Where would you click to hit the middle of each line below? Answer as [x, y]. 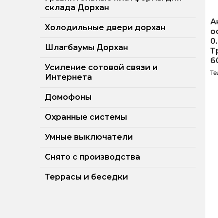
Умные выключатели [89, 137]
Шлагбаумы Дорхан [86, 47]
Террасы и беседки [86, 177]
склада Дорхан [77, 8]
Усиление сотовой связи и [101, 67]
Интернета [68, 77]
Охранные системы [86, 117]
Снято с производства [92, 157]
